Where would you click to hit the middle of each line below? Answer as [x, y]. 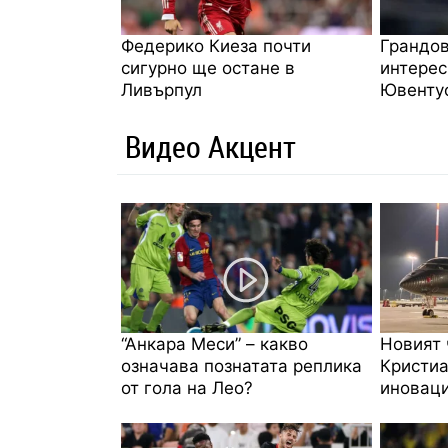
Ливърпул [161, 89]
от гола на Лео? [187, 387]
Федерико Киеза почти [216, 45]
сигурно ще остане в [208, 67]
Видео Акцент [210, 146]
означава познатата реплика [241, 365]
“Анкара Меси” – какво [214, 343]
